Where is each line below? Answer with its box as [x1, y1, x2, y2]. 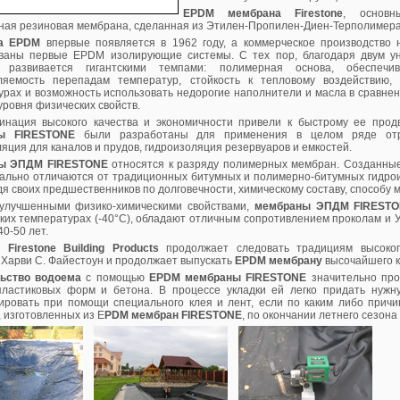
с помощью [81, 271, 149, 284]
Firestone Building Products [7, 242, 159, 254]
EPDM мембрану [235, 254, 325, 267]
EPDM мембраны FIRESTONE [148, 271, 307, 284]
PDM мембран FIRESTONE [104, 309, 242, 321]
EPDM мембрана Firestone [183, 7, 344, 20]
